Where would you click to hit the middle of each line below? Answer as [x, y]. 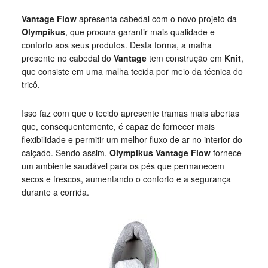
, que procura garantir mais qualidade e [140, 32]
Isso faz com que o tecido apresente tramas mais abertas [130, 113]
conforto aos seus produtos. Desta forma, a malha [116, 45]
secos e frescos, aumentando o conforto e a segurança [126, 179]
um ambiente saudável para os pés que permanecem [123, 166]
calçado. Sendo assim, [65, 153]
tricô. [31, 84]
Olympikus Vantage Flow [160, 153]
